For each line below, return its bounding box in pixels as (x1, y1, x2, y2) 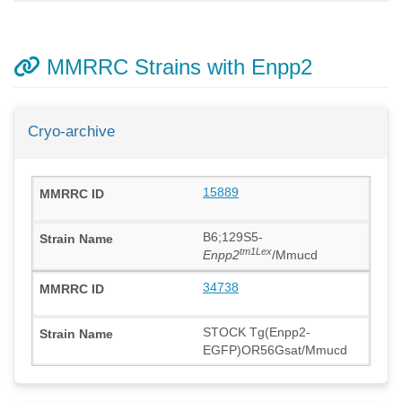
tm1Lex (240, 245, 272, 257)
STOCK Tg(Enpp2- (203, 325, 310, 340)
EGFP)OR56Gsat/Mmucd (203, 343, 347, 358)
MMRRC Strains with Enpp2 (40, 55, 312, 79)
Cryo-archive (28, 123, 115, 140)
